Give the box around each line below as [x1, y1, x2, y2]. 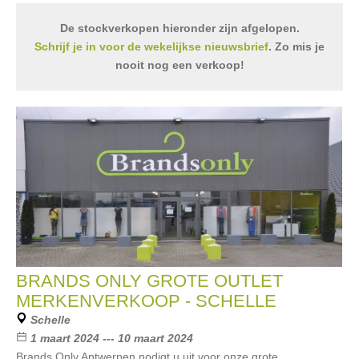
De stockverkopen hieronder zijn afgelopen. [59, 22, 300, 34]
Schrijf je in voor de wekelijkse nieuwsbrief [34, 40, 268, 53]
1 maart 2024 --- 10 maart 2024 [30, 332, 193, 345]
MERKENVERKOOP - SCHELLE [16, 291, 276, 311]
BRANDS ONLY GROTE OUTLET [16, 271, 283, 291]
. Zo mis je [268, 40, 325, 53]
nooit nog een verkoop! [115, 58, 244, 71]
